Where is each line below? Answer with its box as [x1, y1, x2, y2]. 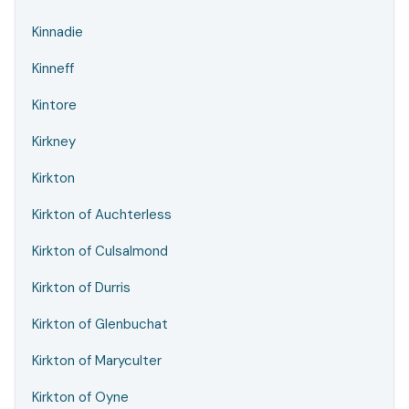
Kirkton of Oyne [32, 388, 129, 406]
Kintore [32, 96, 77, 114]
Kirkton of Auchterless [32, 205, 172, 224]
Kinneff [32, 59, 74, 78]
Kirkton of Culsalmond [32, 242, 168, 260]
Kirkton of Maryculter [32, 351, 162, 370]
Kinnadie [32, 23, 83, 41]
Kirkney [32, 132, 76, 151]
